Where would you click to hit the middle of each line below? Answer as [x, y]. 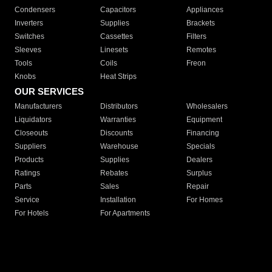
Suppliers [30, 147]
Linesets [114, 50]
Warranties [118, 120]
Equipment [204, 120]
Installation [118, 200]
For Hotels [32, 213]
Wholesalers [207, 107]
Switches [29, 37]
